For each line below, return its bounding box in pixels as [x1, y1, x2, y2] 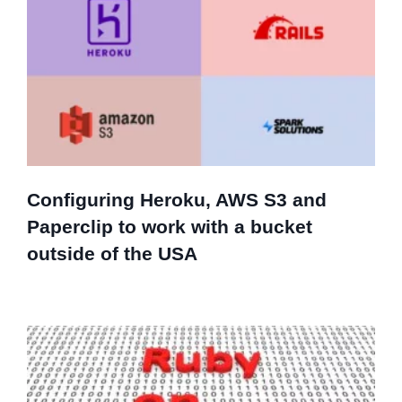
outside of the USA [27, 242, 197, 264]
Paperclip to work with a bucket [27, 215, 312, 237]
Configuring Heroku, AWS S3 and [27, 188, 327, 210]
